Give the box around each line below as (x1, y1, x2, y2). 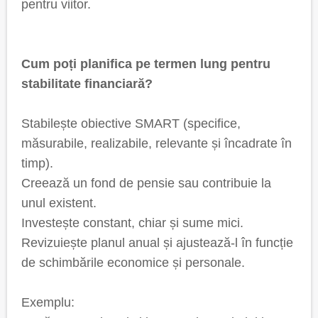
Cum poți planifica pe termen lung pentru (21, 57, 270, 71)
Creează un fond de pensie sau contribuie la (21, 176, 271, 190)
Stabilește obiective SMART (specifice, (21, 116, 241, 131)
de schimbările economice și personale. (21, 256, 245, 270)
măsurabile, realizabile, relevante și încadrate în (21, 136, 292, 150)
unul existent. (21, 196, 97, 210)
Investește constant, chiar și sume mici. (21, 216, 243, 230)
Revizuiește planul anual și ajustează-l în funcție (21, 236, 293, 250)
